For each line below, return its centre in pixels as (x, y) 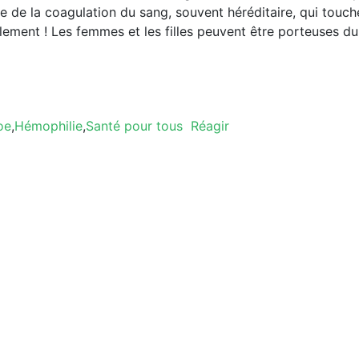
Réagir (210, 125)
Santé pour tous (134, 125)
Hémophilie (48, 125)
